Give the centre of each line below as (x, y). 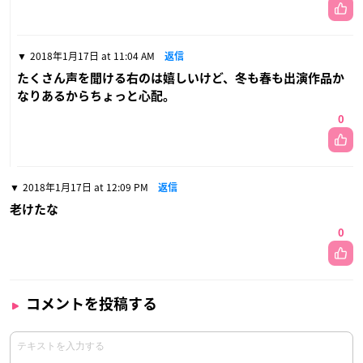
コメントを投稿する (92, 304)
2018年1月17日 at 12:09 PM (85, 188)
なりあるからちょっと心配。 (96, 96)
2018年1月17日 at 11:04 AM (92, 56)
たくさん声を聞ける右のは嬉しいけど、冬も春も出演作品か (181, 79)
